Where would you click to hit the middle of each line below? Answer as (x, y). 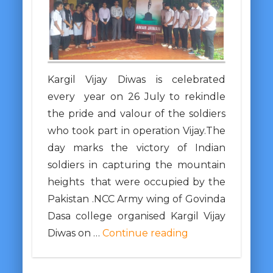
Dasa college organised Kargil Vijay (136, 216)
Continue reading (145, 233)
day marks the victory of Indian (136, 148)
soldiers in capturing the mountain (136, 165)
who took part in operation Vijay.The (136, 131)
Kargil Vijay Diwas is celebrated (136, 80)
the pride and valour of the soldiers (136, 114)
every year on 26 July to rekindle (136, 97)
